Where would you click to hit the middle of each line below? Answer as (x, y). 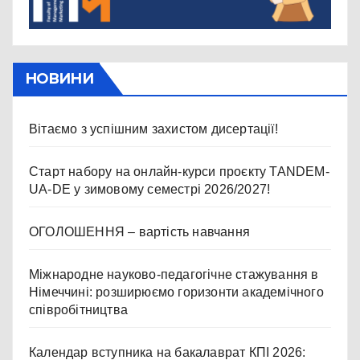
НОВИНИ (59, 79)
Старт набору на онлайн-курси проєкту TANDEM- (179, 172)
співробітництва (78, 310)
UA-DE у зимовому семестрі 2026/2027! (150, 190)
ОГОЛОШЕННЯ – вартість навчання (139, 232)
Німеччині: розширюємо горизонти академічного (176, 292)
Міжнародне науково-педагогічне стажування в (174, 275)
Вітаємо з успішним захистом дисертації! (153, 129)
